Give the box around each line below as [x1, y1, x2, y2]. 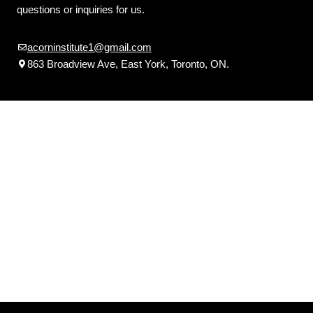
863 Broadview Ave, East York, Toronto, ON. [27, 57, 229, 70]
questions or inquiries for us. [17, 3, 145, 15]
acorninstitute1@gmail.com [27, 41, 152, 53]
